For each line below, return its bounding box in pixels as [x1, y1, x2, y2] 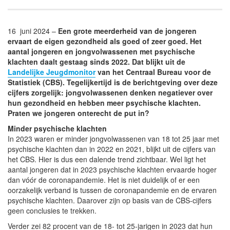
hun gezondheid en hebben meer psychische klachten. [8, 97, 201, 108]
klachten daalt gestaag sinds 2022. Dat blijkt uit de [8, 56, 185, 67]
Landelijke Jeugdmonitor [8, 66, 95, 77]
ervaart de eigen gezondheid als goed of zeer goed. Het [8, 35, 202, 46]
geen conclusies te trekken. [8, 205, 97, 216]
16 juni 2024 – [8, 25, 58, 36]
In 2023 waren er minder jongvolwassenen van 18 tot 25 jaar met [8, 133, 219, 144]
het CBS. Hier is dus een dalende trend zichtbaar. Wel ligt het [8, 154, 206, 164]
